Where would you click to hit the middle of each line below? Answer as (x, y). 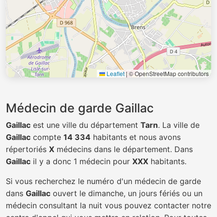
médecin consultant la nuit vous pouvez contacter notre (108, 205)
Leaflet (115, 73)
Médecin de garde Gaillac (80, 108)
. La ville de (179, 125)
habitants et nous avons (136, 137)
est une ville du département (85, 125)
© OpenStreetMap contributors (168, 73)
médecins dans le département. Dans (124, 149)
